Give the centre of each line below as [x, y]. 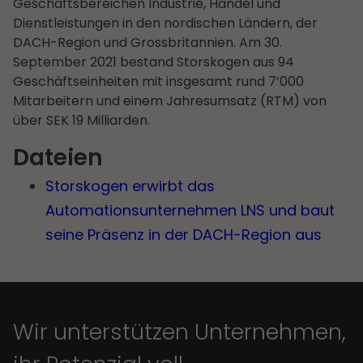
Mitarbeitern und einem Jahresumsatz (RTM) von [170, 100]
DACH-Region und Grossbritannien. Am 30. [147, 42]
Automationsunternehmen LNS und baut [190, 211]
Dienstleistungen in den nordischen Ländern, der [165, 23]
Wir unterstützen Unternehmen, [179, 331]
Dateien [58, 158]
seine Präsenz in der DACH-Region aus [184, 235]
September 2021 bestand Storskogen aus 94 [154, 62]
